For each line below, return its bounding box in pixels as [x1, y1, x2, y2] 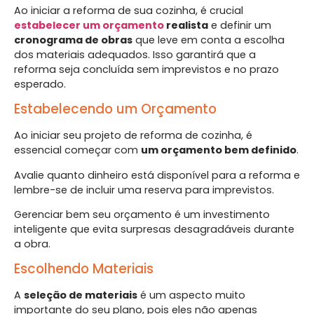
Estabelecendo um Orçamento [14, 100, 217, 119]
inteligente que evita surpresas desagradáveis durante [14, 221, 294, 236]
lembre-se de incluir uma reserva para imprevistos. [14, 182, 274, 197]
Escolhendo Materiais [14, 259, 153, 279]
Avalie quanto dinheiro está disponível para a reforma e [14, 168, 300, 182]
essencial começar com [14, 143, 141, 158]
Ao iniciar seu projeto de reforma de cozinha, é [14, 128, 252, 143]
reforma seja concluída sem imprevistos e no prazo [14, 62, 279, 76]
